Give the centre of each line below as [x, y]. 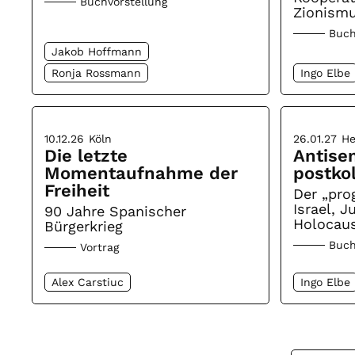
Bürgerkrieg [84, 226]
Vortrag [100, 247]
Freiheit [77, 190]
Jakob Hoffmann [97, 51]
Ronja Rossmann [97, 73]
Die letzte [86, 155]
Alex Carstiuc [88, 282]
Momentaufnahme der [141, 173]
